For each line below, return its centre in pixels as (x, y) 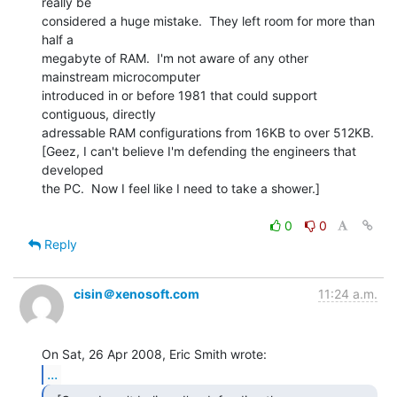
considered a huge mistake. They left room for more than (208, 20)
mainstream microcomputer (121, 76)
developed (73, 169)
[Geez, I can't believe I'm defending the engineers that (199, 151)
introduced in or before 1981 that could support (179, 95)
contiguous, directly (99, 113)
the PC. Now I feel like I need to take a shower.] (181, 188)
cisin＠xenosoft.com (136, 293)
